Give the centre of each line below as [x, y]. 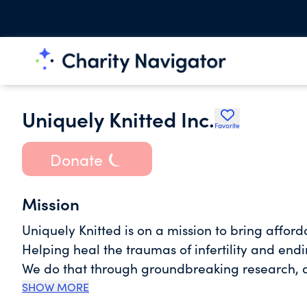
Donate [76, 159]
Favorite [227, 125]
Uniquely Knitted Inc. [118, 119]
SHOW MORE [56, 287]
